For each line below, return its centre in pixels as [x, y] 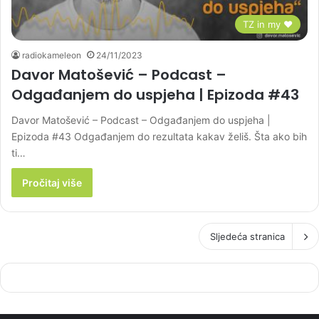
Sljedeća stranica [247, 237]
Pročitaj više [52, 183]
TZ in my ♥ [268, 25]
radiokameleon [52, 56]
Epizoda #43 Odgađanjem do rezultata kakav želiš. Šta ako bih [159, 137]
